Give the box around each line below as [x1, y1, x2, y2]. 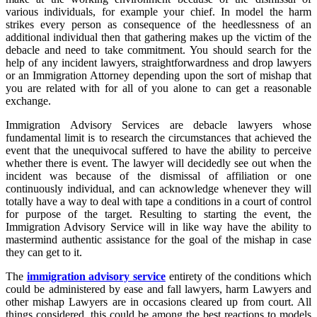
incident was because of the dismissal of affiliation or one [6, 169, 311, 182]
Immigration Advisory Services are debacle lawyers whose [6, 118, 311, 131]
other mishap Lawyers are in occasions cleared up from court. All [6, 295, 311, 308]
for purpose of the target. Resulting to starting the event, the [6, 207, 311, 220]
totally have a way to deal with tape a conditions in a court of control [6, 195, 311, 207]
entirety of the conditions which [165, 270, 311, 282]
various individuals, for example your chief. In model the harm [6, 5, 311, 18]
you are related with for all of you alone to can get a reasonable [6, 81, 311, 94]
